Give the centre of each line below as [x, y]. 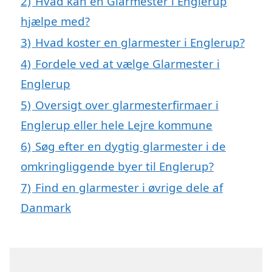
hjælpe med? [55, 21]
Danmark [46, 207]
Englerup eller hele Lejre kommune [117, 124]
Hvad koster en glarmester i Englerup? [140, 42]
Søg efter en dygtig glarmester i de [131, 146]
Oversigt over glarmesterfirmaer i [127, 104]
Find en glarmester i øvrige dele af [129, 187]
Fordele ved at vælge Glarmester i [127, 63]
